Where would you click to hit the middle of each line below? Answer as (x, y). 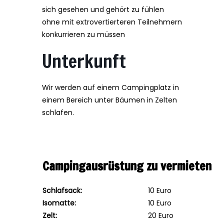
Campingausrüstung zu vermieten (127, 166)
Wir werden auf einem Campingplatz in (110, 87)
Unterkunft (84, 61)
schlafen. (58, 112)
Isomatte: (59, 203)
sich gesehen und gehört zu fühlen (103, 9)
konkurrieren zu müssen (83, 34)
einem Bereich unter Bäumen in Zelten (109, 100)
